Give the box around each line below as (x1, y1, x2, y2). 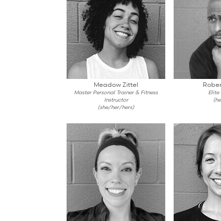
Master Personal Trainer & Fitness (74, 87, 158, 96)
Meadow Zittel (94, 79, 139, 89)
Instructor (104, 95, 128, 104)
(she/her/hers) (98, 102, 135, 111)
